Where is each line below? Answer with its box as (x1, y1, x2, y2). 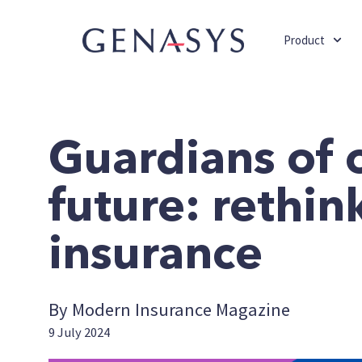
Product (284, 32, 325, 48)
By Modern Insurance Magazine (48, 298, 290, 321)
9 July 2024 (48, 324, 110, 341)
